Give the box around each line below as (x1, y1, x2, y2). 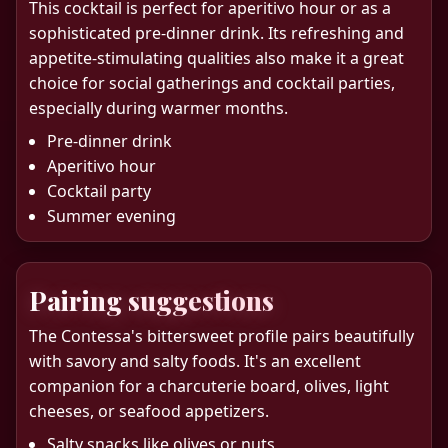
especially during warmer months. (29, 96, 288, 119)
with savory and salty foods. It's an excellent (29, 349, 361, 372)
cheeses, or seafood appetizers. (29, 399, 269, 422)
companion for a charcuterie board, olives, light (29, 374, 389, 397)
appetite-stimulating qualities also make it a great (29, 46, 404, 69)
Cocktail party (47, 179, 151, 202)
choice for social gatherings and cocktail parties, (29, 71, 395, 94)
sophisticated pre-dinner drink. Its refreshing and (29, 21, 404, 44)
